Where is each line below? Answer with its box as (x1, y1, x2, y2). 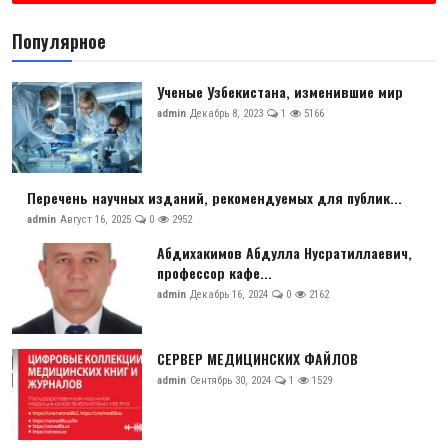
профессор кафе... (157, 261, 272, 283)
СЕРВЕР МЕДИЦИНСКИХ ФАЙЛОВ (157, 347, 358, 369)
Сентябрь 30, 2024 (190, 373, 271, 387)
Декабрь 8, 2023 (190, 106, 263, 120)
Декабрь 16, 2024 (190, 287, 268, 301)
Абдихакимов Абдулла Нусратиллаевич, (157, 241, 412, 263)
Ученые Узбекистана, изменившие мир (157, 80, 403, 102)
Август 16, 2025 (60, 212, 131, 226)
